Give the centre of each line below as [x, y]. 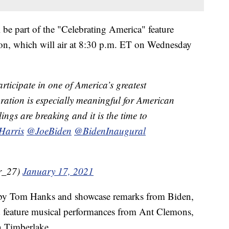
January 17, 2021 [58, 171]
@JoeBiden [49, 130]
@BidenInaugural [110, 130]
